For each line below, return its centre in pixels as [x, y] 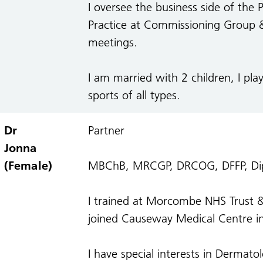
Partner [108, 130]
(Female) [28, 166]
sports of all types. [134, 95]
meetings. [112, 42]
